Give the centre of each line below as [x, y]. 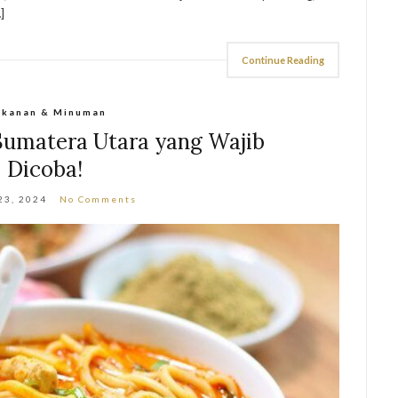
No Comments [99, 199]
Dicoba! [45, 169]
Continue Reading [283, 60]
